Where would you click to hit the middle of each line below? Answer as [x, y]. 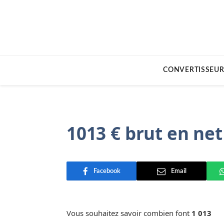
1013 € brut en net [144, 133]
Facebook [107, 171]
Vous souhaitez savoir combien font [129, 213]
